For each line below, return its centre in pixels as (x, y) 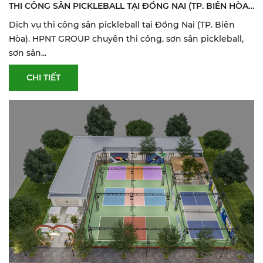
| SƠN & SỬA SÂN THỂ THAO (67, 20)
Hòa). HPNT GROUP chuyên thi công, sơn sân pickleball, (126, 38)
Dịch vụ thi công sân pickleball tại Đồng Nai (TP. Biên (122, 24)
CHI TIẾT (43, 77)
